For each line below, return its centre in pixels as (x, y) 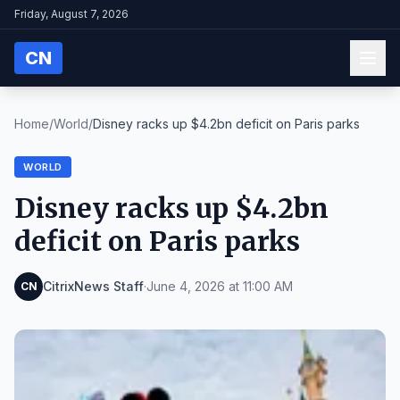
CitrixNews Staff (93, 286)
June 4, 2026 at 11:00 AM (220, 286)
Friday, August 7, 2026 (71, 14)
